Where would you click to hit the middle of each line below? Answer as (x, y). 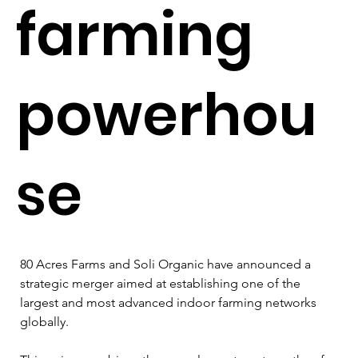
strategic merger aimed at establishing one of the (162, 283)
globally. (46, 321)
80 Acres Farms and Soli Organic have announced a (167, 264)
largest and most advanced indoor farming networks (170, 302)
